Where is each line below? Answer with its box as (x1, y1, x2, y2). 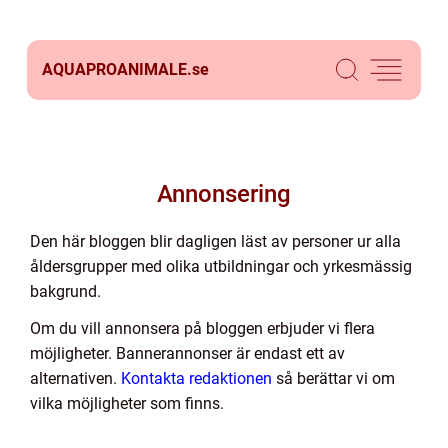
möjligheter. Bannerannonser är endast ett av (30, 344, 345, 363)
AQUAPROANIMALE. (42, 60, 192, 79)
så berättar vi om (272, 369, 395, 388)
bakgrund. (30, 282, 101, 301)
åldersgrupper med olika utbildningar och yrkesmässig (30, 257, 412, 276)
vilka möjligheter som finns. (30, 394, 224, 413)
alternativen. (30, 369, 121, 388)
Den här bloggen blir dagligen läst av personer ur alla (30, 232, 401, 251)
